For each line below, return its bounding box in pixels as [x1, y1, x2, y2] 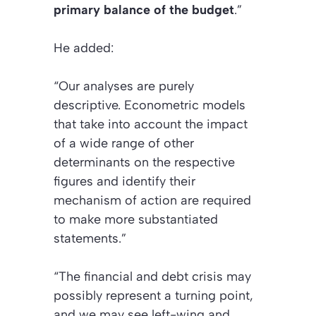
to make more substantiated [54, 211, 218, 227]
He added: [54, 39, 114, 56]
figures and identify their [54, 173, 195, 189]
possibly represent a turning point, [54, 287, 253, 303]
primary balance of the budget [54, 1, 234, 18]
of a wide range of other [54, 135, 194, 151]
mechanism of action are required [54, 192, 251, 208]
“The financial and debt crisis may [54, 268, 251, 284]
